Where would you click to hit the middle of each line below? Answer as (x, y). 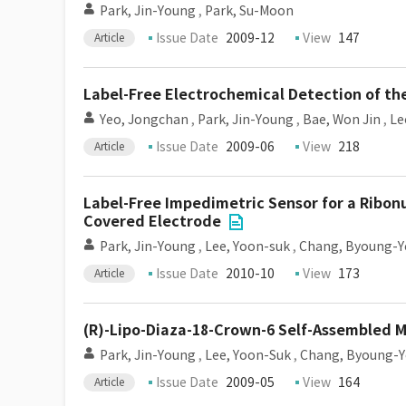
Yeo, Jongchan (144, 120)
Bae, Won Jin (342, 120)
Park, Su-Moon (249, 11)
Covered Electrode (152, 222)
